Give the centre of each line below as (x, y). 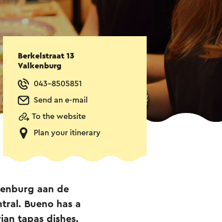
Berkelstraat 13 (46, 56)
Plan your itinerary (67, 133)
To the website (59, 117)
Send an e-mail (61, 100)
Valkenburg (40, 66)
